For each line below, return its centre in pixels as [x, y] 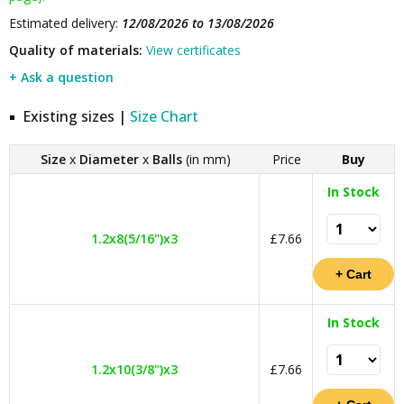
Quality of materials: [76, 50]
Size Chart [164, 116]
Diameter [109, 159]
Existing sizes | [76, 116]
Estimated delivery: [65, 23]
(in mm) [206, 159]
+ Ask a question [61, 77]
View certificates [193, 50]
